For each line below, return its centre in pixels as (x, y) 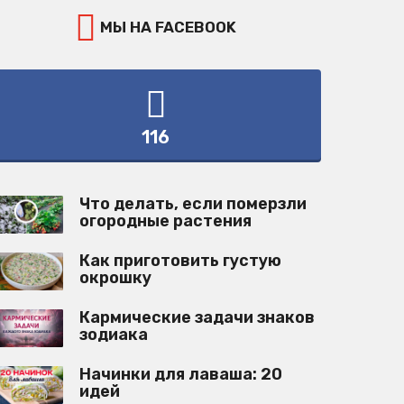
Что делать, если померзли (193, 204)
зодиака (114, 335)
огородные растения (166, 221)
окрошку (116, 278)
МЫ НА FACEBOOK (167, 28)
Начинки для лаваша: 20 (181, 374)
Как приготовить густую (181, 261)
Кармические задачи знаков (197, 317)
